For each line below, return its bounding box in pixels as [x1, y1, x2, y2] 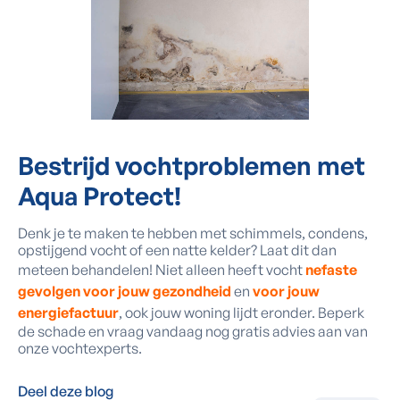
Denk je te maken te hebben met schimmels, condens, [18, 224, 368, 242]
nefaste [305, 261, 357, 279]
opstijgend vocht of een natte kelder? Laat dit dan [18, 241, 337, 259]
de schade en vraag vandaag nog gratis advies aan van [18, 322, 368, 340]
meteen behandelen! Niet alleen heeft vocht [18, 261, 305, 279]
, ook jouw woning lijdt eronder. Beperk [119, 304, 364, 321]
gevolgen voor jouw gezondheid [18, 282, 231, 300]
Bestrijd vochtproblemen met [18, 150, 365, 181]
